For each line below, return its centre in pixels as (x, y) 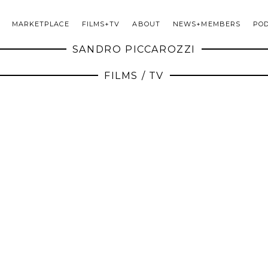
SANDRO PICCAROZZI (134, 49)
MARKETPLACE (40, 24)
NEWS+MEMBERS (207, 24)
